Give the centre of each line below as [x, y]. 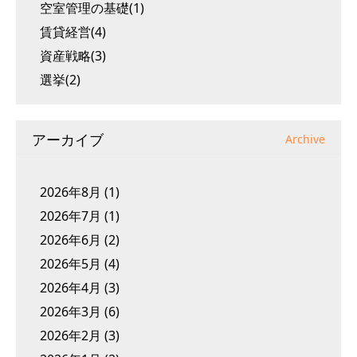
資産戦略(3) [73, 55]
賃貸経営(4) [73, 31]
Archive [305, 139]
